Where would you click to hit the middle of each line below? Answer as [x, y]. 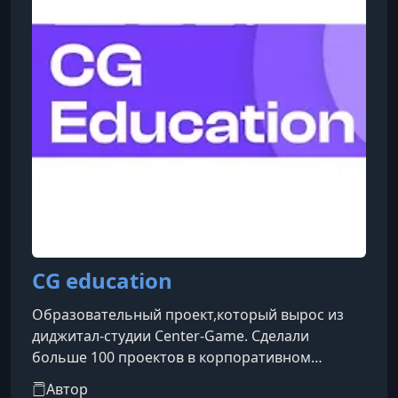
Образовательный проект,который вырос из [188, 314]
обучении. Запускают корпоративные [163, 378]
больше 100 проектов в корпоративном [171, 357]
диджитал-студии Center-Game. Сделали [171, 336]
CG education [102, 280]
